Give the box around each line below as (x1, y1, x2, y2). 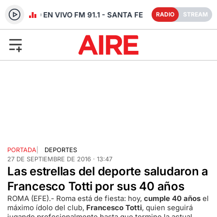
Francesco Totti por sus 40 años (7, 179, 185, 193)
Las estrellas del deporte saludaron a (7, 164, 209, 178)
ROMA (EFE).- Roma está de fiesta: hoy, (7, 193, 144, 203)
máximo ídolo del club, (7, 202, 86, 212)
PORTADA (7, 146, 36, 154)
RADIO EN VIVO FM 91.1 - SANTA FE (16, 10, 143, 19)
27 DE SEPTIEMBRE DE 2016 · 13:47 (7, 155, 112, 163)
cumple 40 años (144, 193, 201, 203)
